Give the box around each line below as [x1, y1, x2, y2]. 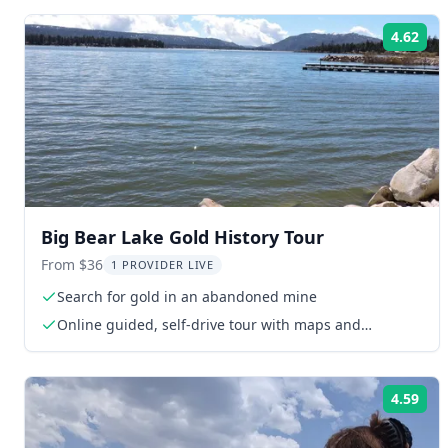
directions [57, 334, 124, 354]
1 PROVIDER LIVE [111, 256, 215, 272]
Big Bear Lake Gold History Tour [41, 224, 324, 249]
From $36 [41, 254, 103, 274]
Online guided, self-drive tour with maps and [57, 314, 361, 334]
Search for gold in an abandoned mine [57, 286, 317, 306]
